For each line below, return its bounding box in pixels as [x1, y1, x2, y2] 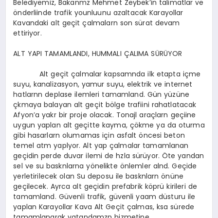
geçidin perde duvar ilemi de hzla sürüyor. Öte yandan [13, 151, 204, 161]
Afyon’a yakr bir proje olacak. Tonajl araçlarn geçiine [13, 110, 196, 120]
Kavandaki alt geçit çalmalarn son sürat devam [13, 18, 180, 28]
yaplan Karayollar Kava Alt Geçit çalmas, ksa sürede [13, 202, 195, 212]
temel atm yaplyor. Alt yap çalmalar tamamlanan [13, 141, 189, 151]
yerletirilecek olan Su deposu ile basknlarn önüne [13, 171, 184, 182]
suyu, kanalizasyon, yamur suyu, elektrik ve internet [13, 79, 193, 90]
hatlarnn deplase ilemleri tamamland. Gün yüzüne [13, 90, 190, 100]
